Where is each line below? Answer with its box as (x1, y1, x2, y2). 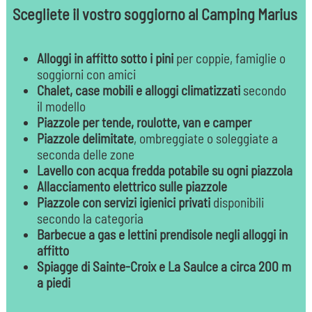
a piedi (36, 274, 70, 291)
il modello (36, 98, 86, 115)
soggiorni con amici (36, 66, 136, 83)
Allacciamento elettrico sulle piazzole (36, 178, 227, 195)
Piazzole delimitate (36, 130, 134, 147)
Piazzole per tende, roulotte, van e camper (36, 114, 251, 131)
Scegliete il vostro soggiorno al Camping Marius (12, 5, 297, 24)
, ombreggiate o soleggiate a (133, 130, 278, 147)
